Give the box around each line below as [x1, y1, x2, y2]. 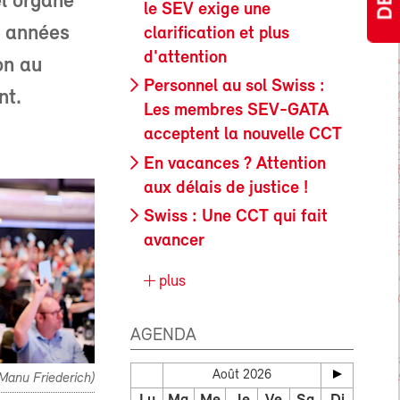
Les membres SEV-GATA [144, 102, 329, 121]
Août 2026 [212, 369, 271, 383]
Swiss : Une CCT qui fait [144, 208, 328, 227]
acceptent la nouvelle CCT [144, 126, 342, 145]
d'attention [144, 48, 227, 67]
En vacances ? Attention [144, 154, 326, 173]
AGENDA [130, 327, 196, 346]
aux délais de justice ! [144, 179, 308, 197]
